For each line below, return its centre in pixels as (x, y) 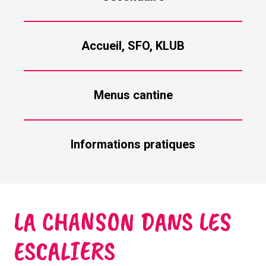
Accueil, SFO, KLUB (133, 45)
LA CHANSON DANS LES (122, 221)
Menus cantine (133, 95)
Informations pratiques (133, 144)
